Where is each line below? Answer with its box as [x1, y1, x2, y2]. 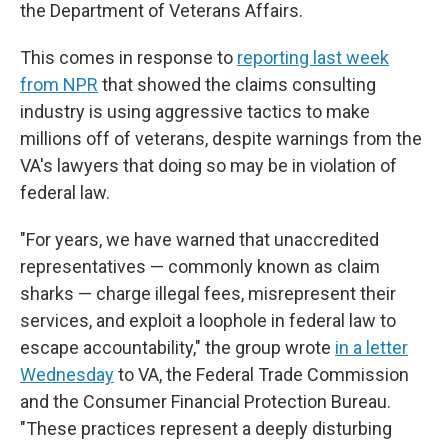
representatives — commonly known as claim [20, 256, 380, 277]
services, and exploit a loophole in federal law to [20, 310, 396, 331]
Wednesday [20, 364, 114, 385]
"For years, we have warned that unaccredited [20, 229, 379, 250]
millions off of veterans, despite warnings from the [20, 128, 422, 149]
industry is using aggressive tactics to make [20, 101, 370, 122]
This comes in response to [20, 47, 237, 68]
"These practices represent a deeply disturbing [20, 418, 392, 439]
